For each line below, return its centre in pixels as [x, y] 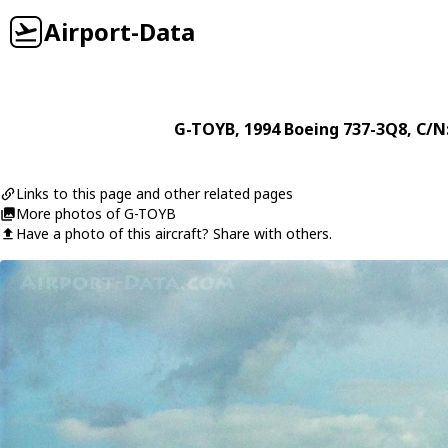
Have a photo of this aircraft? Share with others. [174, 233]
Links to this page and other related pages [154, 193]
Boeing [311, 129]
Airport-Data [119, 31]
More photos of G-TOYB [96, 213]
